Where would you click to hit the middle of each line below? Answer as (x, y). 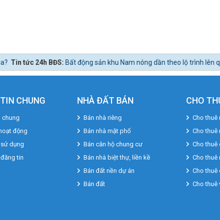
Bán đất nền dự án (109, 171)
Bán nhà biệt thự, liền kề (117, 157)
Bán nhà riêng (102, 118)
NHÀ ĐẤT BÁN (105, 100)
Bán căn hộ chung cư (113, 144)
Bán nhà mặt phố (107, 131)
